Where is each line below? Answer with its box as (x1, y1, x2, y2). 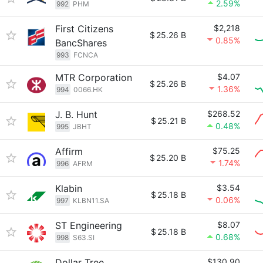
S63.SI (73, 233, 95, 242)
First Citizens (55, 23, 113, 35)
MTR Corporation (55, 72, 132, 83)
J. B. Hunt (55, 109, 97, 120)
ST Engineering (55, 220, 122, 231)
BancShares (55, 37, 107, 49)
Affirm (55, 146, 83, 157)
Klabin (55, 183, 82, 194)
